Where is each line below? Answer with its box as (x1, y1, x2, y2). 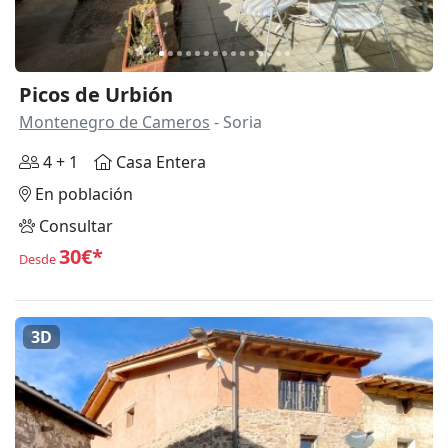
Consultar (35, 214, 113, 237)
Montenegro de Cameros (19, 110, 210, 133)
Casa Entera (112, 150, 206, 173)
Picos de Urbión (19, 80, 173, 108)
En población (31, 182, 133, 205)
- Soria (210, 110, 262, 133)
